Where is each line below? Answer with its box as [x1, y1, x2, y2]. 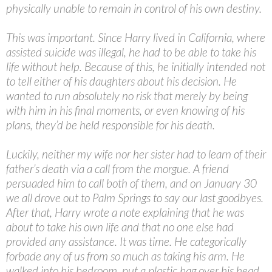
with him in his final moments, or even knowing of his [6, 103, 245, 118]
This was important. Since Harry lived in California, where [6, 30, 265, 45]
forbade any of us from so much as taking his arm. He [6, 249, 245, 263]
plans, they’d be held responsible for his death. [6, 118, 215, 132]
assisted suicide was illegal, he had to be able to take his [6, 45, 256, 59]
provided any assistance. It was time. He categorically [6, 234, 246, 249]
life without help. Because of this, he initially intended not [6, 59, 265, 74]
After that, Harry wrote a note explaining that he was [6, 205, 244, 220]
